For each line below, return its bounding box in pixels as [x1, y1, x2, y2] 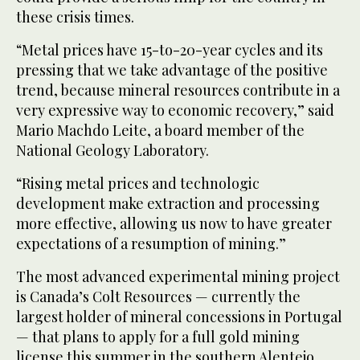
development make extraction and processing [16, 194, 320, 214]
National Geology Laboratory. [16, 141, 209, 161]
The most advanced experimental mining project [16, 267, 340, 287]
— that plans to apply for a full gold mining [16, 327, 300, 347]
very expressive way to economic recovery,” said [16, 100, 334, 121]
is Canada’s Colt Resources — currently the [16, 287, 301, 307]
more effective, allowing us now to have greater [16, 214, 332, 234]
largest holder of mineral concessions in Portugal [16, 307, 342, 327]
